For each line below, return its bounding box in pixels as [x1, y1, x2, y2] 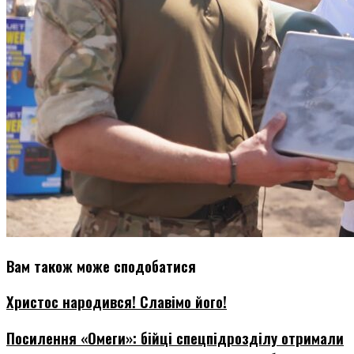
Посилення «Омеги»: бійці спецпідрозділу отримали [6, 327, 344, 349]
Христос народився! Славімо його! [6, 291, 227, 313]
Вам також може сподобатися [6, 254, 196, 277]
